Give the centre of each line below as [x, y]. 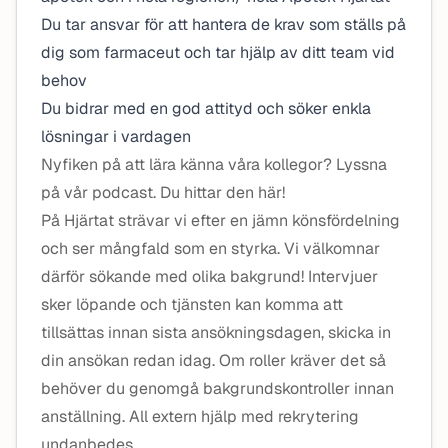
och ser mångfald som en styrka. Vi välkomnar [210, 248]
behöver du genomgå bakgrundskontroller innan [217, 388]
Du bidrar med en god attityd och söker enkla [206, 108]
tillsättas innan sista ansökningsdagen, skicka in [216, 332]
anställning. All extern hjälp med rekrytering [200, 416]
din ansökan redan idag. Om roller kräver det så [213, 360]
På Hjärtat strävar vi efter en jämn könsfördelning [220, 220]
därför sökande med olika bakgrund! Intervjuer [209, 276]
